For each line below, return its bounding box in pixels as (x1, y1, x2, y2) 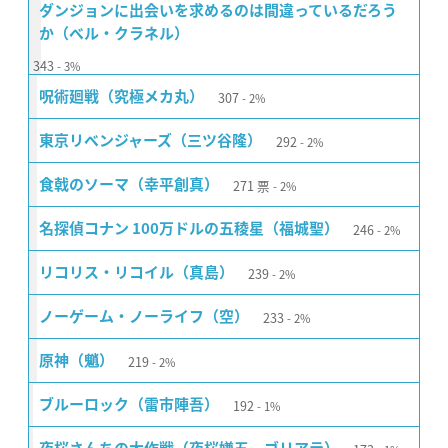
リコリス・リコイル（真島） (39, 265, 234, 281)
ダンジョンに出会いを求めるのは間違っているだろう (39, 3, 397, 19)
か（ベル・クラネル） (39, 26, 189, 42)
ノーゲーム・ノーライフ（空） (39, 309, 249, 325)
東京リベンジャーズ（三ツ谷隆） (39, 133, 262, 149)
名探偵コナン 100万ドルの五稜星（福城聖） (39, 221, 339, 237)
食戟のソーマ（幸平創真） (39, 177, 219, 193)
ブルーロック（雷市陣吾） (39, 397, 219, 413)
